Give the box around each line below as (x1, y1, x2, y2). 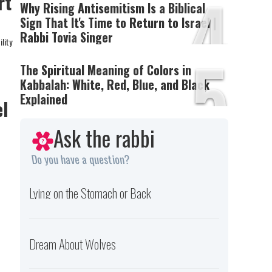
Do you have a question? (30, 151, 131, 168)
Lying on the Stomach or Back (29, 183, 152, 203)
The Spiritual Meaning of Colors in (20, 61, 192, 79)
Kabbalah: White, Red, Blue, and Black (20, 75, 210, 93)
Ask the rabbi (53, 122, 155, 154)
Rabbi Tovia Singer (20, 28, 114, 46)
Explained (20, 90, 68, 108)
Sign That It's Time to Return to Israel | (20, 13, 217, 32)
